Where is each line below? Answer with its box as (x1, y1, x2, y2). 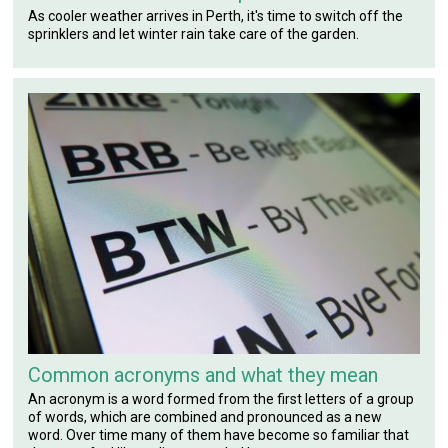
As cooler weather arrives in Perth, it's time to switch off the (28, 8, 404, 25)
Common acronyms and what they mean (28, 362, 379, 387)
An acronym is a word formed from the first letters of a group (28, 390, 415, 407)
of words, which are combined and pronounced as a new (28, 408, 383, 425)
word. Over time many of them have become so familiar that (28, 426, 410, 443)
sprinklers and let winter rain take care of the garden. (28, 26, 360, 43)
